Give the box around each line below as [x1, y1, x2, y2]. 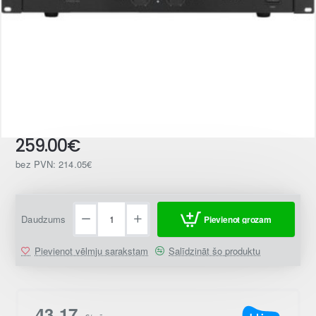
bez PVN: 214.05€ [16, 157, 92, 171]
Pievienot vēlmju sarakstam [35, 244, 149, 258]
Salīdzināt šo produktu [169, 244, 261, 258]
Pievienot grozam [203, 213, 272, 226]
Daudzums [21, 212, 66, 226]
